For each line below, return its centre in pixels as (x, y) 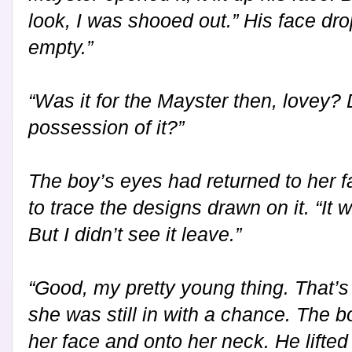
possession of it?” (106, 128)
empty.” (60, 48)
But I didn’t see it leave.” (135, 235)
